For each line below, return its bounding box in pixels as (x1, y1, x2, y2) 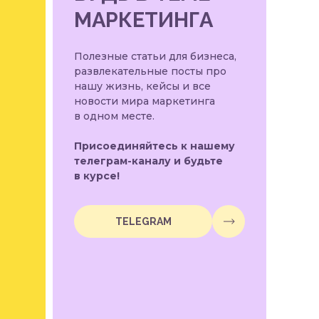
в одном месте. (74, 110, 155, 122)
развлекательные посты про (74, 65, 226, 78)
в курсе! (74, 169, 120, 182)
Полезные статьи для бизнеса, (74, 50, 236, 63)
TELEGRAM (115, 215, 172, 227)
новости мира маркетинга (74, 95, 215, 108)
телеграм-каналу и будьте (74, 155, 223, 167)
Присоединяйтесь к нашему (74, 140, 235, 152)
